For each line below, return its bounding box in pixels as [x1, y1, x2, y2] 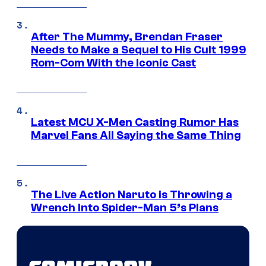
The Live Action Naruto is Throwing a [31, 188, 232, 201]
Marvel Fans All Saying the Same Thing [31, 128, 241, 142]
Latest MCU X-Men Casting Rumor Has [31, 115, 239, 129]
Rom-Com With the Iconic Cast [31, 56, 196, 69]
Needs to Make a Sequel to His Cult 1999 [31, 43, 246, 56]
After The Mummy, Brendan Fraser [31, 30, 223, 43]
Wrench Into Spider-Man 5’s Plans [31, 201, 218, 214]
